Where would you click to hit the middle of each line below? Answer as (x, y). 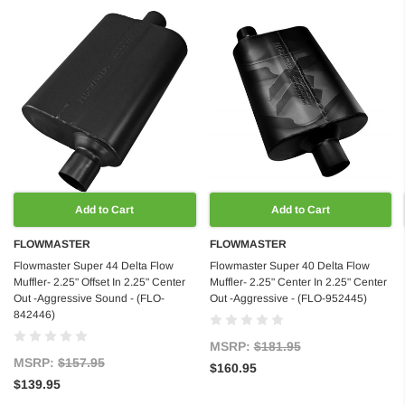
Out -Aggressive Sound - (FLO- (89, 299)
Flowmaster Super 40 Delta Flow (289, 266)
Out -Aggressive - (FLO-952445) (288, 299)
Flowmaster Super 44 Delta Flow (94, 266)
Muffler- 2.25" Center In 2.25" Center (298, 283)
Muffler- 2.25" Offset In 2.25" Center (99, 283)
